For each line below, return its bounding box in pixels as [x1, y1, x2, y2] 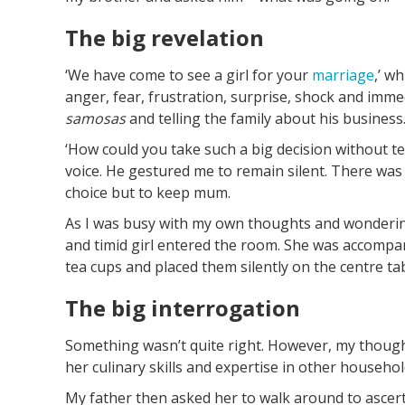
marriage [312, 65, 374, 86]
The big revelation [65, 23, 264, 53]
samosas [65, 108, 126, 129]
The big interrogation [65, 293, 300, 324]
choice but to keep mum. [65, 183, 231, 203]
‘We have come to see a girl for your [65, 65, 312, 86]
